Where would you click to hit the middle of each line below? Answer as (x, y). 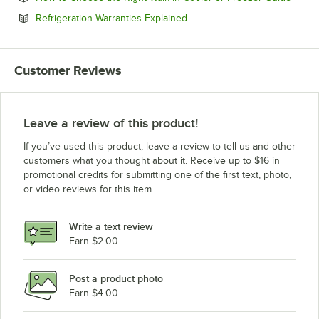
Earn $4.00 (94, 293)
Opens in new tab (226, 18)
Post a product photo (116, 278)
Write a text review (111, 226)
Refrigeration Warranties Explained (111, 19)
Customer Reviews (68, 71)
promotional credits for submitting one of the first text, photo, (157, 175)
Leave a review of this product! (111, 124)
